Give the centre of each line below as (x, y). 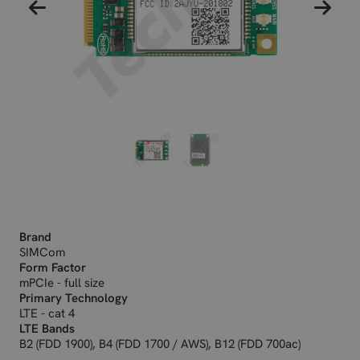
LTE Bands (47, 329)
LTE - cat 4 (47, 313)
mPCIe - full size (62, 283)
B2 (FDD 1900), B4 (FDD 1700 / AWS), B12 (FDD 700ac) (160, 344)
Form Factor (53, 268)
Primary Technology (74, 298)
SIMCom (42, 252)
